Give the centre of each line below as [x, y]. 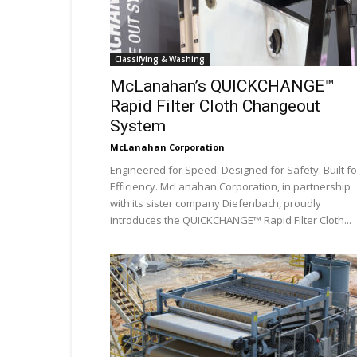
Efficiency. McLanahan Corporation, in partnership [230, 186]
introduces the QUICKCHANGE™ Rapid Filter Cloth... [231, 220]
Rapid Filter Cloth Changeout [215, 106]
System [138, 126]
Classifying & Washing [160, 59]
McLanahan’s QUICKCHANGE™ [222, 86]
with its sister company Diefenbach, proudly [216, 203]
